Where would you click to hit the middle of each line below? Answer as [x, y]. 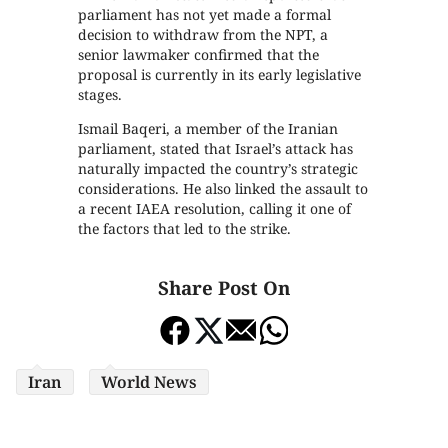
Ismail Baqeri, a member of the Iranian [208, 128]
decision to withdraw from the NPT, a [203, 34]
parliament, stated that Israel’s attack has [216, 148]
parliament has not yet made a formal [205, 14]
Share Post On [224, 287]
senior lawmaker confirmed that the [199, 54]
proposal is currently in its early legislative [220, 74]
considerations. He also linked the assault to [223, 188]
